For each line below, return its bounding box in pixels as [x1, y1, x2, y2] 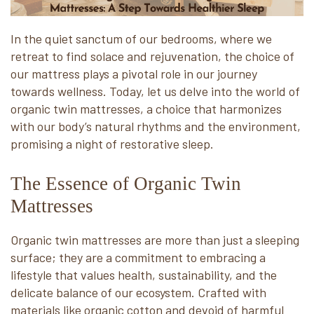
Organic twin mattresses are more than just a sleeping [11, 232, 299, 247]
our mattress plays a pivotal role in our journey [11, 66, 257, 81]
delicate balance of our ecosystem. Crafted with [11, 285, 266, 300]
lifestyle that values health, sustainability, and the [11, 267, 277, 282]
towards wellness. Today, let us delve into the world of [11, 83, 300, 99]
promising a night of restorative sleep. [11, 136, 214, 151]
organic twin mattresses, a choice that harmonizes [11, 101, 282, 116]
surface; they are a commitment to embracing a [11, 250, 266, 265]
